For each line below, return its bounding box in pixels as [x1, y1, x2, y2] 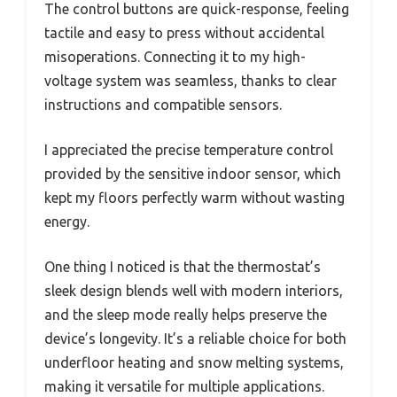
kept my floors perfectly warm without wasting [44, 189, 345, 206]
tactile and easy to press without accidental [44, 24, 324, 41]
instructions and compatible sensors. [44, 96, 282, 113]
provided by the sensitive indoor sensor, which [44, 165, 341, 182]
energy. [44, 213, 90, 230]
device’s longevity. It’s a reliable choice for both [44, 330, 346, 346]
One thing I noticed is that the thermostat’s [44, 258, 321, 275]
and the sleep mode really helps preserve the [44, 306, 327, 323]
